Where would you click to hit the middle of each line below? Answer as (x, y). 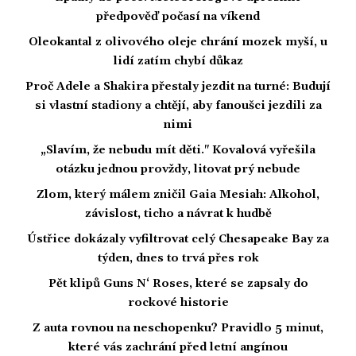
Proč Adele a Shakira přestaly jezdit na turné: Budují (178, 87)
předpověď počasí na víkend (178, 17)
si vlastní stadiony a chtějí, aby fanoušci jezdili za (178, 106)
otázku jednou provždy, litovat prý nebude (178, 170)
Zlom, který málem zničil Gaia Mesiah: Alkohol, (178, 195)
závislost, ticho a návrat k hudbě (178, 214)
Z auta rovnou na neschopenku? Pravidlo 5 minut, (178, 329)
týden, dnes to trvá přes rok (178, 259)
